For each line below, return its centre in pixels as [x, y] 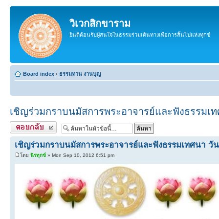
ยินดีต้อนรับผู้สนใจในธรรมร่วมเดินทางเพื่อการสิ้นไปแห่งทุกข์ [140, 35]
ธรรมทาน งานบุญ [80, 74]
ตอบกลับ [20, 126]
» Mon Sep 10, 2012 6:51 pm [80, 155]
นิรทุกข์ [38, 155]
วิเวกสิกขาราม [100, 23]
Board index [39, 74]
